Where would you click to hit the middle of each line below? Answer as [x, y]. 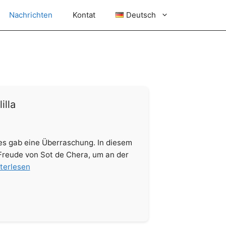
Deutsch [141, 15]
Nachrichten [31, 15]
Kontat [84, 15]
